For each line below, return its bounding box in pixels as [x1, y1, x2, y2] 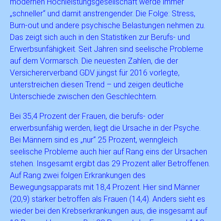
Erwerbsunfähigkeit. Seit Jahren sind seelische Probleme [10, 44, 203, 54]
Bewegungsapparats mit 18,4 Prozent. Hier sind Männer [10, 183, 200, 192]
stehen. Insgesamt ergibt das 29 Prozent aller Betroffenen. [10, 159, 210, 168]
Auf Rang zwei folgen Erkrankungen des [10, 171, 146, 180]
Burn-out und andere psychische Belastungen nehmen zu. [10, 21, 205, 30]
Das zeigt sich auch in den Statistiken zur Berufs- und [10, 33, 190, 42]
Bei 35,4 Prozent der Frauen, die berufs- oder [10, 111, 164, 121]
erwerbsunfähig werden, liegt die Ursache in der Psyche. [10, 123, 201, 133]
